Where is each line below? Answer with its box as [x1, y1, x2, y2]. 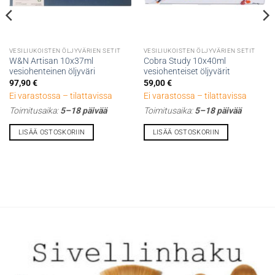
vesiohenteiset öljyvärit [143, 66, 230, 77]
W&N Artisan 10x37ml [9, 56, 93, 66]
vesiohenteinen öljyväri [9, 66, 95, 77]
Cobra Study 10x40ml [143, 56, 226, 66]
